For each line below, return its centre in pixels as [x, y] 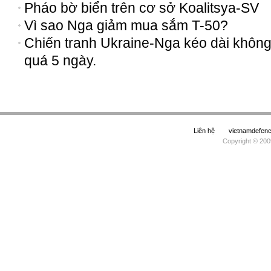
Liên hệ [204, 131]
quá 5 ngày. [60, 60]
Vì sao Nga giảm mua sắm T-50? [126, 25]
